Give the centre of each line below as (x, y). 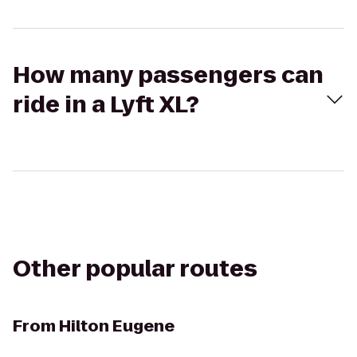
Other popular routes (135, 269)
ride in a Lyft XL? (106, 105)
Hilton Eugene (117, 326)
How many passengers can (168, 75)
